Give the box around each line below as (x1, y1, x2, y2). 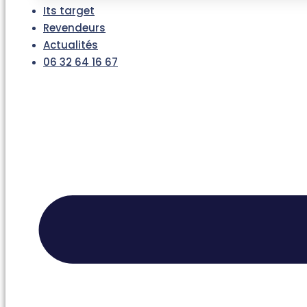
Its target (43, 3, 95, 18)
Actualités (43, 38, 98, 52)
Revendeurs (43, 21, 106, 35)
